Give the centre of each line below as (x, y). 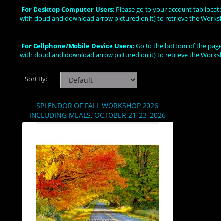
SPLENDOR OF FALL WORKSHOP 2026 (97, 105)
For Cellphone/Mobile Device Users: (78, 46)
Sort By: (37, 79)
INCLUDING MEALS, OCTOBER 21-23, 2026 (97, 115)
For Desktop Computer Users (67, 9)
